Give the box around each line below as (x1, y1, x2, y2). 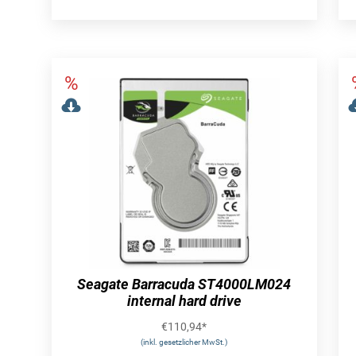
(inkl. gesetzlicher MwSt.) (141, 337, 228, 346)
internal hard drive (126, 292, 242, 309)
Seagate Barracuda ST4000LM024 (77, 275, 292, 292)
